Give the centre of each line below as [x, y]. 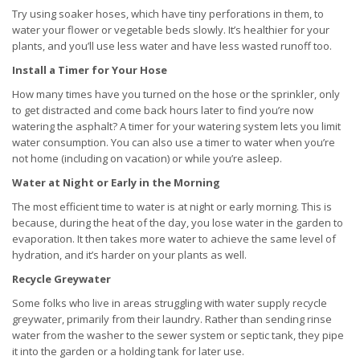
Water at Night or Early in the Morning [116, 183]
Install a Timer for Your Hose [90, 70]
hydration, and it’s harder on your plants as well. [129, 255]
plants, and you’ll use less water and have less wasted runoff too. [172, 46]
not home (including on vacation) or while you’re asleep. [147, 159]
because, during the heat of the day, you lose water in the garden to [178, 223]
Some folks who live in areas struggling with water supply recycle [170, 303]
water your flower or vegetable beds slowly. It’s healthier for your [171, 30]
